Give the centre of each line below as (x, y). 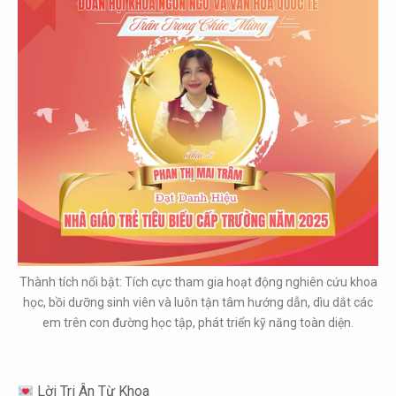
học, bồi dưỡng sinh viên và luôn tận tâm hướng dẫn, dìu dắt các (198, 303)
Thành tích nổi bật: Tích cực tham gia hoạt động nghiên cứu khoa (198, 282)
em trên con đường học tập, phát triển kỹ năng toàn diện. (198, 323)
